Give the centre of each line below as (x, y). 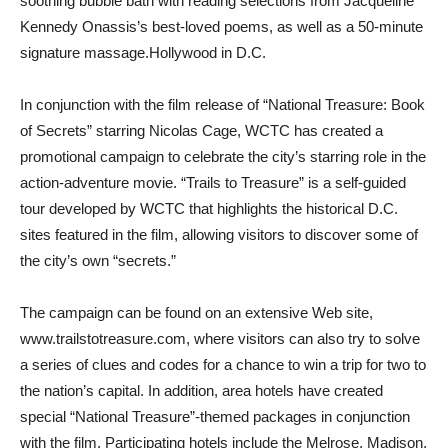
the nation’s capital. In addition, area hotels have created (201, 390)
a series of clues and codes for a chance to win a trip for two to (223, 364)
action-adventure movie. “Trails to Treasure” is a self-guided (213, 182)
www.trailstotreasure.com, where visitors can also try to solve (220, 338)
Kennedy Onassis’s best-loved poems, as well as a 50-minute (221, 26)
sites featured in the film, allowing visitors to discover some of (219, 234)
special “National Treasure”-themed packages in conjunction (215, 416)
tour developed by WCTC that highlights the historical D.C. (209, 208)
